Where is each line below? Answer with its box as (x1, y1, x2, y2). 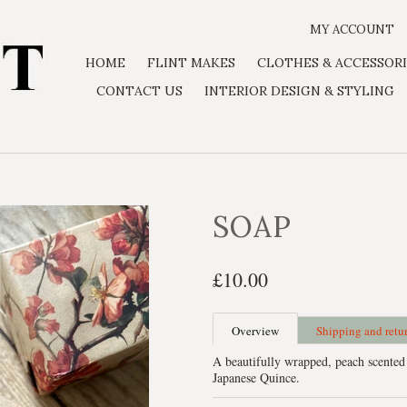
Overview (232, 323, 279, 339)
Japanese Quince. (213, 369, 300, 386)
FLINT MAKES (147, 55, 235, 71)
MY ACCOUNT (310, 22, 394, 37)
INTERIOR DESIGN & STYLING (204, 83, 394, 99)
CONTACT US (96, 83, 183, 99)
